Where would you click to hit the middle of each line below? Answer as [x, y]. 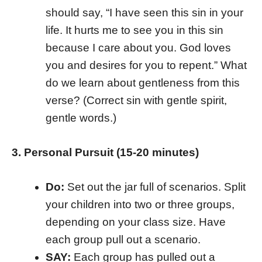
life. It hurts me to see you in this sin [134, 30]
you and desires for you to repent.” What [146, 65]
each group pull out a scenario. [123, 239]
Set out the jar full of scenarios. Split [156, 187]
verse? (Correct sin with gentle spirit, [136, 100]
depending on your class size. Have [135, 222]
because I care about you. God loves [138, 48]
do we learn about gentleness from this [142, 83]
